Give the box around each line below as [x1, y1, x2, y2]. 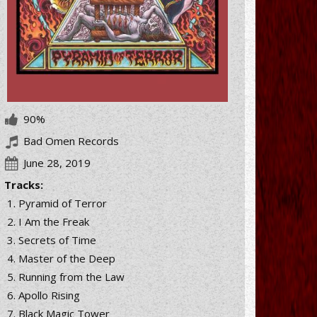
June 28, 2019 [23, 156, 91, 170]
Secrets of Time [18, 233, 96, 247]
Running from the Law [18, 270, 125, 284]
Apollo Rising [18, 288, 80, 302]
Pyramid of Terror [18, 196, 107, 210]
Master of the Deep [18, 251, 115, 265]
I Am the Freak [18, 214, 89, 229]
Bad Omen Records [21, 134, 119, 148]
